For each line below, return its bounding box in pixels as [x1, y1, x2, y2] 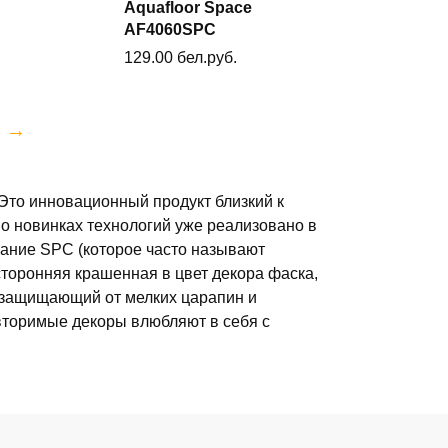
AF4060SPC [124, 20, 217, 38]
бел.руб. [177, 49, 238, 67]
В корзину [198, 17, 263, 34]
